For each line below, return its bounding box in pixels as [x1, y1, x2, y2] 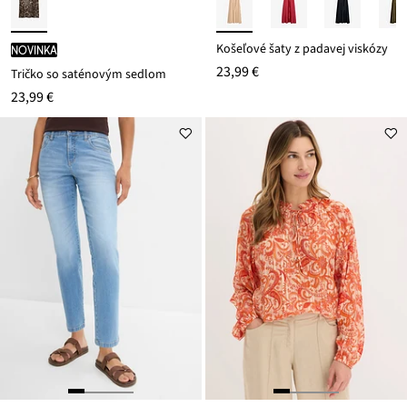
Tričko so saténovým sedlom [11, 65, 166, 84]
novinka [11, 42, 57, 57]
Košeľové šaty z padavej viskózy [216, 39, 388, 58]
